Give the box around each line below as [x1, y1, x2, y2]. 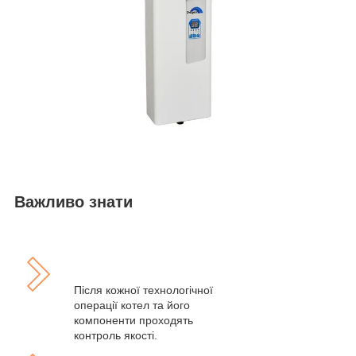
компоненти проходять [74, 314, 193, 327]
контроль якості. [74, 329, 157, 342]
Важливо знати [14, 192, 133, 211]
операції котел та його [74, 299, 190, 312]
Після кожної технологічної [74, 284, 213, 297]
